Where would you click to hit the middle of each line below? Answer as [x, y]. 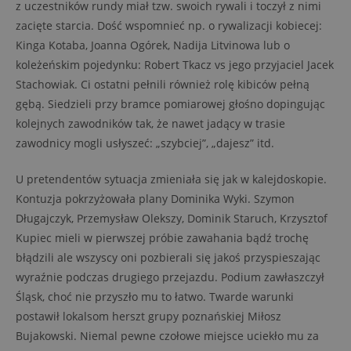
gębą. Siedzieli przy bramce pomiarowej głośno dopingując [170, 104]
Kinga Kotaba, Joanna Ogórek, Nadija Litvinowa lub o [153, 45]
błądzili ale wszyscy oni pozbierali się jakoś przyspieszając [168, 257]
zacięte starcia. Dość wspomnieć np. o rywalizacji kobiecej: [169, 25]
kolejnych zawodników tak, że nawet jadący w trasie [150, 123]
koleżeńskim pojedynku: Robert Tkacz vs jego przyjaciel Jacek [175, 65]
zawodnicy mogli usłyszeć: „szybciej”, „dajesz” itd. [145, 143]
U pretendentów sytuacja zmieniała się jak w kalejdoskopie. [171, 179]
